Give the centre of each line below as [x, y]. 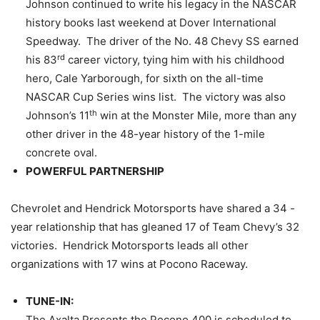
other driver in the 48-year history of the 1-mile [145, 134]
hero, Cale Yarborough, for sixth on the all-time [145, 79]
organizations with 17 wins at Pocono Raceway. [129, 264]
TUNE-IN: [50, 301]
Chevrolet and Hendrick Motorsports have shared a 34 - [153, 209]
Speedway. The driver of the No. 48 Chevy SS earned [162, 41]
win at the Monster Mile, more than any [197, 116]
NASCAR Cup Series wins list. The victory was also [156, 97]
